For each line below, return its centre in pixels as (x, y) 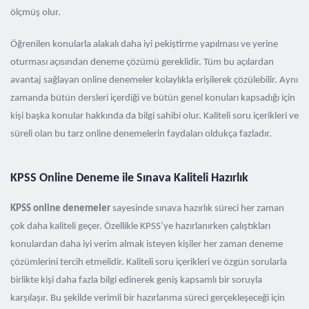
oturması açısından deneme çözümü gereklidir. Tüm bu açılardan (142, 62)
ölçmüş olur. (36, 13)
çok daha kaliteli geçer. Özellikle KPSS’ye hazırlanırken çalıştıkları (140, 227)
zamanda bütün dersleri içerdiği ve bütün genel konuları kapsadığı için (153, 98)
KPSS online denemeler (60, 209)
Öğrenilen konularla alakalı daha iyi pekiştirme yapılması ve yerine (144, 44)
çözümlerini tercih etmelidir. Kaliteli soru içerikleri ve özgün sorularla (149, 262)
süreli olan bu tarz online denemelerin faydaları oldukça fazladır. (141, 134)
